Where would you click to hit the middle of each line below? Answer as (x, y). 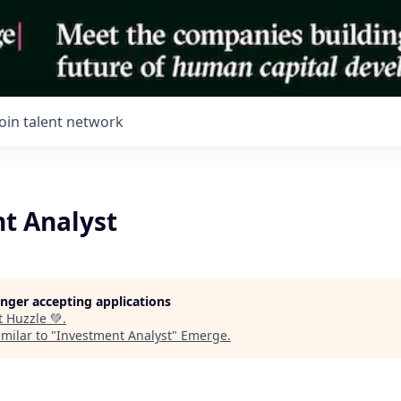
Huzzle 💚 (34, 318)
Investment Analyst (114, 335)
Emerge (204, 335)
